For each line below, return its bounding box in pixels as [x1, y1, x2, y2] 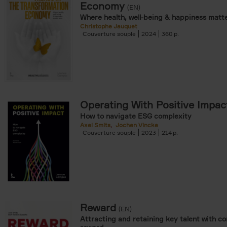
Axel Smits [80, 121, 110, 129]
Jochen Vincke [116, 121, 158, 129]
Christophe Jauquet [80, 22, 137, 30]
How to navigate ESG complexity [80, 111, 192, 120]
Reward [80, 201, 116, 214]
